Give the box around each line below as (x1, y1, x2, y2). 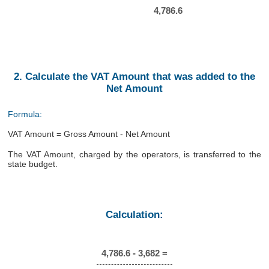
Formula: (8, 109, 43, 119)
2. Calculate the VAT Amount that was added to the (14, 71, 255, 83)
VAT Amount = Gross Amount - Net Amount (8, 129, 171, 139)
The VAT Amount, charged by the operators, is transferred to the (8, 149, 261, 159)
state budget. (8, 159, 58, 169)
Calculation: (106, 208, 163, 220)
